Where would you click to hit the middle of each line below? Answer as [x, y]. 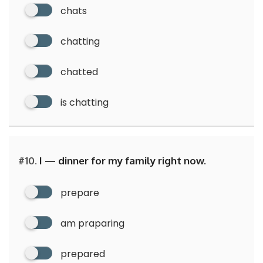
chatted [79, 72]
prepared [83, 254]
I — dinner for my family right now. [122, 160]
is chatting [85, 102]
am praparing [92, 223]
